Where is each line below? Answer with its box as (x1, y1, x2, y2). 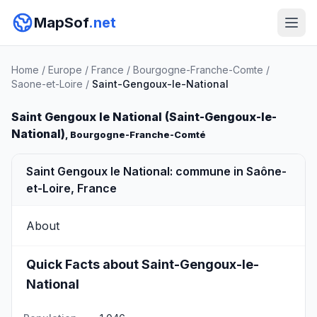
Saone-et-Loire (11, 78, 83, 90)
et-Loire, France (26, 181, 117, 195)
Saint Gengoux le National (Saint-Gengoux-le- (11, 110, 277, 124)
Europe (48, 64, 82, 76)
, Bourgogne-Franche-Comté (65, 129, 206, 140)
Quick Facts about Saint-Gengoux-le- (26, 257, 259, 272)
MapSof (34, 14, 88, 31)
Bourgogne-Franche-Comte (133, 64, 263, 76)
